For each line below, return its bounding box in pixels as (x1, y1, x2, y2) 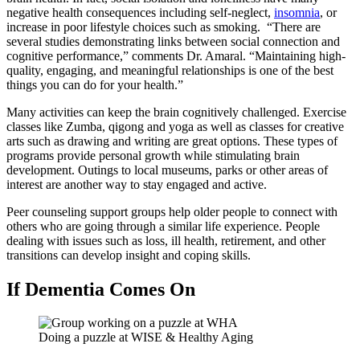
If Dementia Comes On (6, 278, 195, 300)
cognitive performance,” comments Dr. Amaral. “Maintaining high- (6, 48, 346, 63)
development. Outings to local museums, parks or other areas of (6, 162, 328, 177)
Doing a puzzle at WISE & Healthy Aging (39, 330, 253, 345)
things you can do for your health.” (6, 77, 183, 92)
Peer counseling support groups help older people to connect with (6, 204, 337, 219)
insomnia (274, 5, 320, 19)
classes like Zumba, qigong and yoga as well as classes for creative (6, 119, 344, 133)
